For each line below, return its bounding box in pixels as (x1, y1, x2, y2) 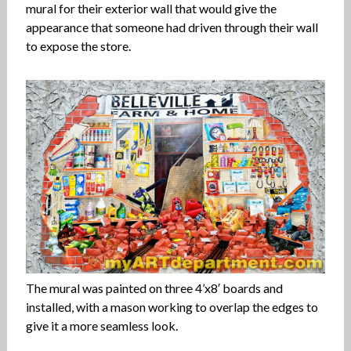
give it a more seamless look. (25, 318, 178, 334)
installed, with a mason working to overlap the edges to (25, 299, 318, 315)
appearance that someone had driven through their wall (25, 20, 318, 35)
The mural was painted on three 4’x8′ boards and (25, 280, 283, 296)
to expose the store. (25, 38, 131, 54)
